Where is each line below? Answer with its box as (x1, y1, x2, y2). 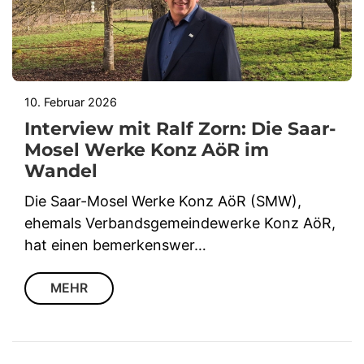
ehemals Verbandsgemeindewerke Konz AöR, (24, 214, 336, 232)
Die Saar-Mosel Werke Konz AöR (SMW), (24, 192, 301, 210)
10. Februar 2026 (24, 94, 117, 109)
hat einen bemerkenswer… (24, 236, 206, 253)
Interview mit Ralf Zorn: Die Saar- (24, 117, 336, 140)
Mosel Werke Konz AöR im (24, 138, 269, 161)
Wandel (24, 159, 97, 182)
